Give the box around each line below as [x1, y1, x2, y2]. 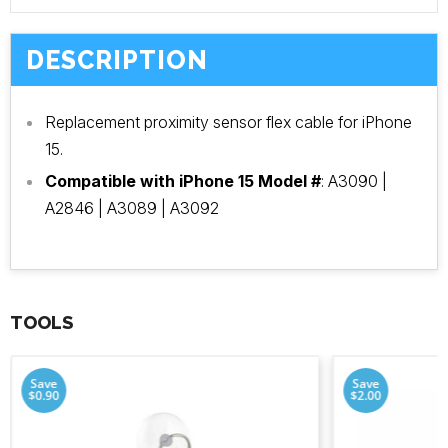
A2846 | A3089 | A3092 [45, 197, 219, 218]
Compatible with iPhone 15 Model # [45, 170, 321, 191]
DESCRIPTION [26, 45, 208, 76]
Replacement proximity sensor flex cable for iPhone [45, 111, 412, 132]
